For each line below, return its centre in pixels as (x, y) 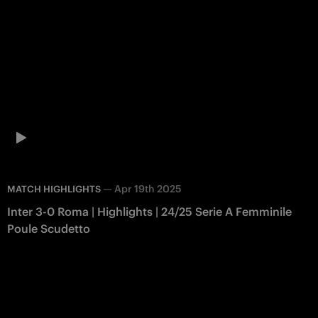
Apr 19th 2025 (148, 189)
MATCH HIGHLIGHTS (54, 190)
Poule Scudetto (49, 229)
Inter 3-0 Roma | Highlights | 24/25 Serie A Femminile (149, 212)
